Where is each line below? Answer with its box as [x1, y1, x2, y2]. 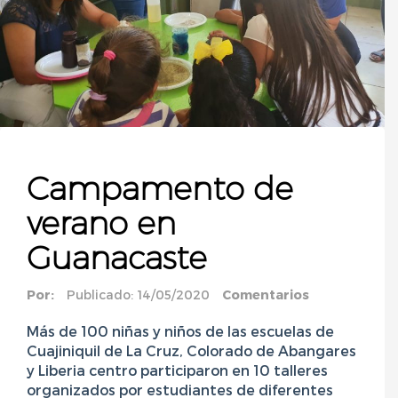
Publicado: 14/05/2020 [67, 287, 210, 303]
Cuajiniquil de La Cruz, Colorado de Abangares [27, 342, 356, 360]
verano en [27, 203, 176, 243]
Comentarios [222, 287, 309, 303]
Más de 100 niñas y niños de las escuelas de [27, 322, 334, 340]
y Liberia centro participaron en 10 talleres [27, 362, 328, 379]
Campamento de [27, 169, 293, 209]
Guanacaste [27, 238, 207, 278]
